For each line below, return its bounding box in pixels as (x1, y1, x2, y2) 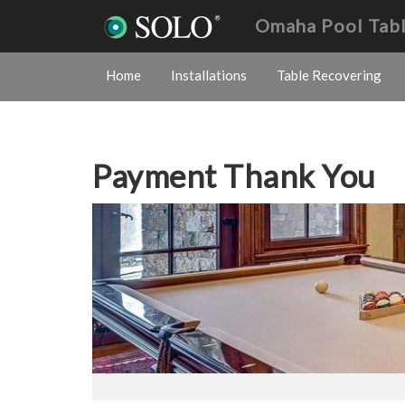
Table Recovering (277, 67, 381, 83)
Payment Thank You (92, 156, 376, 194)
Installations (171, 67, 247, 83)
